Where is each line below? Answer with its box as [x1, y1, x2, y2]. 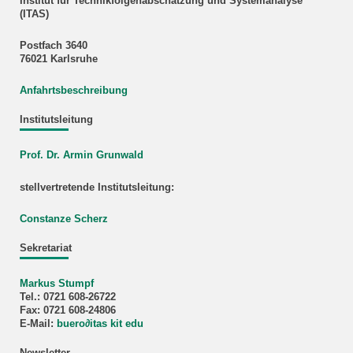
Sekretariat [19, 242, 72, 254]
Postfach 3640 [19, 39, 87, 51]
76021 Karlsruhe [19, 53, 98, 65]
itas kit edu [89, 318, 143, 330]
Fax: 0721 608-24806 [19, 305, 116, 317]
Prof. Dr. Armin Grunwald [19, 150, 143, 162]
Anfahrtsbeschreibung [19, 84, 128, 96]
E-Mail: [19, 318, 57, 330]
